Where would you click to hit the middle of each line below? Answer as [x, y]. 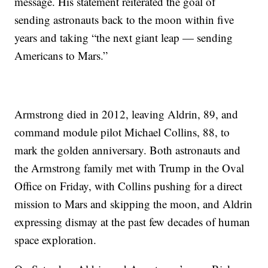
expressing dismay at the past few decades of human [133, 222]
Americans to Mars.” [61, 56]
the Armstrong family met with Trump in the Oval [130, 168]
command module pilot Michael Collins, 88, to [122, 132]
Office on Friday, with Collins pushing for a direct [129, 186]
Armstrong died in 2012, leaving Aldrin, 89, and [127, 114]
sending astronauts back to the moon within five [124, 20]
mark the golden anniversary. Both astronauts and [128, 150]
